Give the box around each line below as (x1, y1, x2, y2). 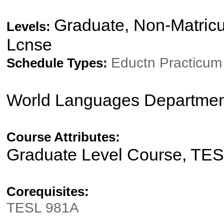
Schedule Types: (6, 55, 111, 70)
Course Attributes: (6, 129, 120, 144)
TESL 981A (6, 199, 79, 215)
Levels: (6, 19, 54, 34)
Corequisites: (6, 184, 89, 199)
